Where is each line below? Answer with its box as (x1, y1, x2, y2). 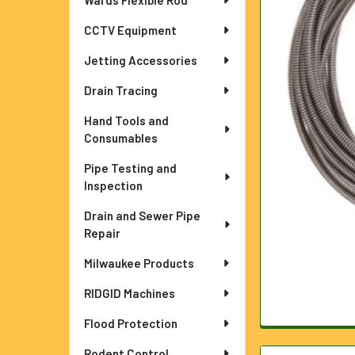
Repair (84, 226, 120, 240)
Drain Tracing (84, 83, 158, 97)
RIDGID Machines (84, 286, 175, 300)
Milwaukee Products (84, 256, 194, 270)
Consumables (84, 131, 158, 145)
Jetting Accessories (84, 53, 197, 67)
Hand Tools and (84, 113, 169, 128)
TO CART (294, 37, 337, 50)
